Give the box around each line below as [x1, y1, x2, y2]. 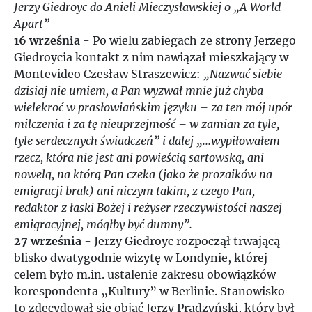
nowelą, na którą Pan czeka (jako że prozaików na [14, 167, 272, 181]
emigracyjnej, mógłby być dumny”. [14, 217, 192, 231]
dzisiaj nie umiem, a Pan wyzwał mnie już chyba [14, 84, 263, 97]
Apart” [14, 17, 49, 31]
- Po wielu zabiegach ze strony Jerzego [80, 33, 296, 47]
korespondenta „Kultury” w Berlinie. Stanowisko [14, 284, 285, 298]
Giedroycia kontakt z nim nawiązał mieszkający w [14, 50, 288, 64]
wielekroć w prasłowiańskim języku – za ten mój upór [14, 100, 292, 114]
